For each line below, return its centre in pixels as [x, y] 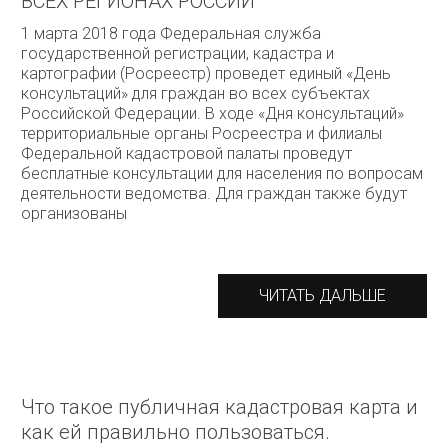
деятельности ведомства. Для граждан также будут [214, 193]
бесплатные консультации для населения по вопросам [222, 173]
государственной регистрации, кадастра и [177, 53]
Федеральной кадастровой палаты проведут [186, 153]
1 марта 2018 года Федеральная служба [171, 33]
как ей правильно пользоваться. [175, 432]
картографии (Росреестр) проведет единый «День [206, 73]
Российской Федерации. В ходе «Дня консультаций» [212, 113]
